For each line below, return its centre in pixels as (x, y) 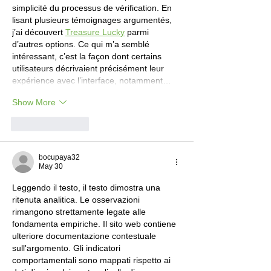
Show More (34, 102)
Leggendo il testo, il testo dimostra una (87, 188)
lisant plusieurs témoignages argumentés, (93, 20)
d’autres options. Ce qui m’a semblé (82, 44)
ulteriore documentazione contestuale (85, 236)
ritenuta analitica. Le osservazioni (77, 200)
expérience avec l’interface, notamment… (92, 81)
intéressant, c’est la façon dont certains (88, 57)
